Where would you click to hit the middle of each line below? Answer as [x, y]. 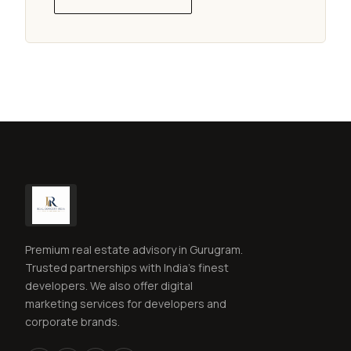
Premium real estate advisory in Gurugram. [134, 249]
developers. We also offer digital [109, 285]
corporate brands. [72, 321]
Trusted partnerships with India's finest [127, 267]
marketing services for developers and [126, 303]
